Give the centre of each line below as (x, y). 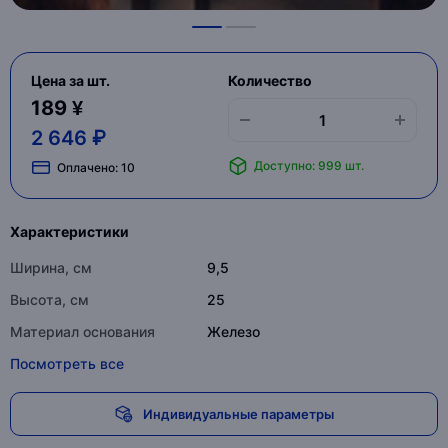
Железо (233, 331)
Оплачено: (89, 167)
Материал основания (82, 331)
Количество (269, 80)
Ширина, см (51, 267)
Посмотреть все (67, 363)
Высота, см (49, 299)
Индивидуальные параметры (238, 413)
